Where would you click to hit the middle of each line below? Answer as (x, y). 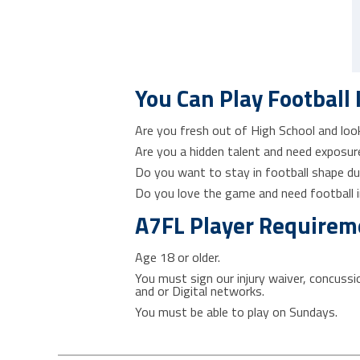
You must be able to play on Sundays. (236, 312)
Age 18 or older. (178, 257)
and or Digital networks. (200, 291)
